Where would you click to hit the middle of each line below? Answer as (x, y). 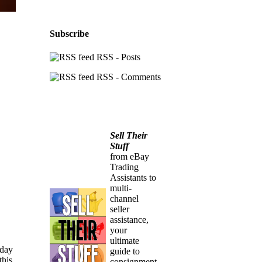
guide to (125, 251)
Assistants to (133, 177)
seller (120, 209)
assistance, (130, 219)
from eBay (130, 156)
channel (125, 198)
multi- (121, 188)
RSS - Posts (118, 57)
